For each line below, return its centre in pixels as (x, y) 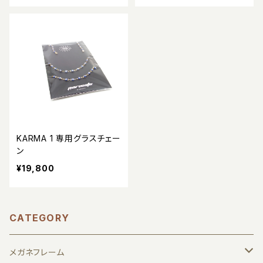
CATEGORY (40, 218)
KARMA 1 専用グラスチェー (69, 138)
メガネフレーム (37, 252)
